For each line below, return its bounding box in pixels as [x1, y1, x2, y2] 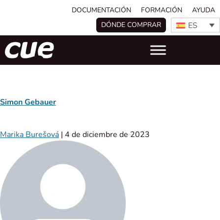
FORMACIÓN [141, 5, 182, 15]
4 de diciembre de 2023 [65, 129, 150, 140]
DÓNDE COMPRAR [101, 20, 161, 29]
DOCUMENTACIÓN [72, 5, 131, 15]
